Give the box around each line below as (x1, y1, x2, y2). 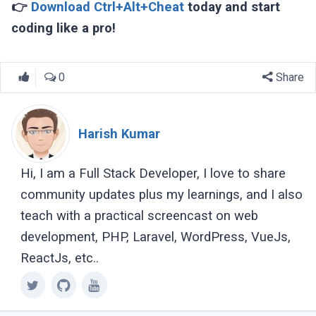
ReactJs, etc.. (20, 250, 99, 266)
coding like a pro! (11, 20, 116, 36)
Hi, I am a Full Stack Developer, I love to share (20, 165, 286, 181)
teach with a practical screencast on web (20, 207, 258, 224)
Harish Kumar (78, 126, 161, 142)
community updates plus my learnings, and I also (20, 186, 303, 202)
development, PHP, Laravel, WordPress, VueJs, (20, 229, 291, 245)
